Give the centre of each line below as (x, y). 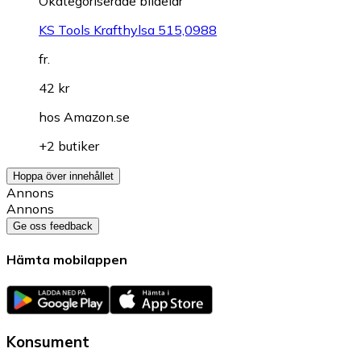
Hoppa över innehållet (63, 176)
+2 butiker (69, 146)
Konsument (48, 342)
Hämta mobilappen (67, 260)
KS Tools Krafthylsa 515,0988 (128, 30)
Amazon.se (97, 117)
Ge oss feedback (53, 226)
